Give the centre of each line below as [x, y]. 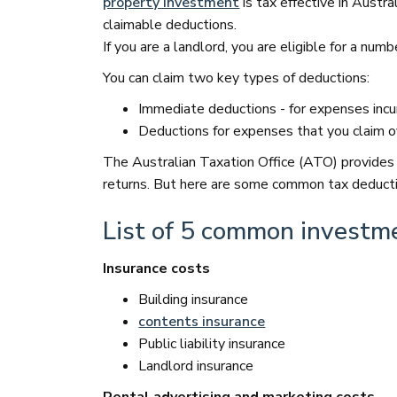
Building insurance [194, 300]
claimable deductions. [170, 25]
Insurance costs [157, 269]
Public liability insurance [212, 344]
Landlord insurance [196, 366]
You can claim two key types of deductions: [237, 78]
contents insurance [202, 322]
